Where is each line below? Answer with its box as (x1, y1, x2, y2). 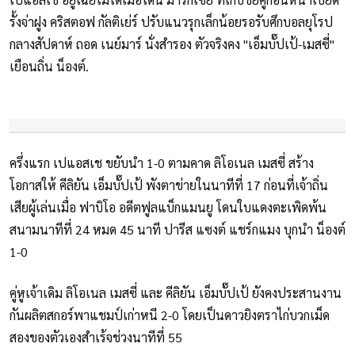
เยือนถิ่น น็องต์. (10, 58, 89, 75)
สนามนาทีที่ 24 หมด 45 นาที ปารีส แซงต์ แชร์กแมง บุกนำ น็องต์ (10, 221, 345, 239)
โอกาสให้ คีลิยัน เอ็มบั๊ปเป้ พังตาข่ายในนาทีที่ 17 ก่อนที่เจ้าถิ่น (10, 177, 328, 194)
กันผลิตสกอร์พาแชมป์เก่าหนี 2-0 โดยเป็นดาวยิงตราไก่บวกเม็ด (10, 307, 330, 324)
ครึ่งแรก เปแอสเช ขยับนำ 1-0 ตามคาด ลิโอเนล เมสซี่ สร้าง (10, 155, 314, 172)
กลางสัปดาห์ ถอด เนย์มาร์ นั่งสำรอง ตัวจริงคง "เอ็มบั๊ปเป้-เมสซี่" (10, 36, 334, 53)
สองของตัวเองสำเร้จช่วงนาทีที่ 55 (10, 329, 185, 346)
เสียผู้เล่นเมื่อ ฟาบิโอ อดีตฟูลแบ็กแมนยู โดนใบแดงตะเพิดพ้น (10, 199, 326, 216)
